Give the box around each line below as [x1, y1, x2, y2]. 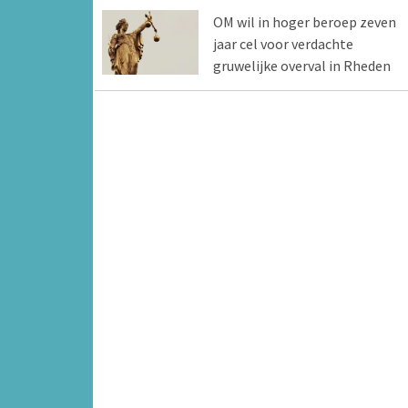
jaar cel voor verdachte [212, 35, 353, 54]
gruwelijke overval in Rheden [212, 56, 391, 76]
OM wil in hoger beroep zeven [212, 13, 396, 32]
